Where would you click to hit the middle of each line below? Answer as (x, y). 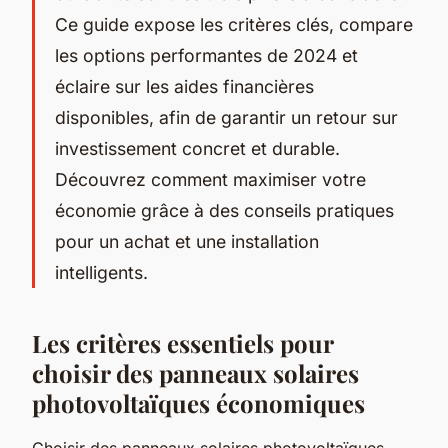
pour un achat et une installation (187, 241)
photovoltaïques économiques (198, 402)
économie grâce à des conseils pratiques (224, 210)
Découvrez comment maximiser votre (210, 179)
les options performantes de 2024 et (206, 55)
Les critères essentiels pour (182, 342)
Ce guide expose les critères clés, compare (234, 24)
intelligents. (101, 272)
